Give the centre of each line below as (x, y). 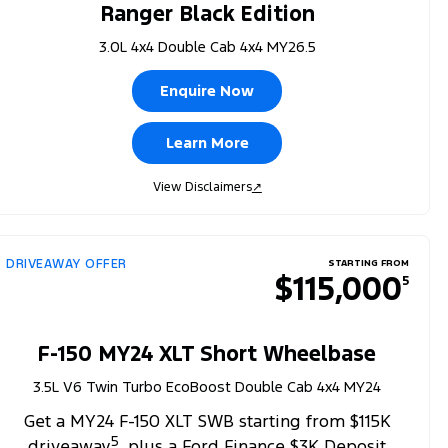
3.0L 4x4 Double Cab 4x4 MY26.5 (207, 46)
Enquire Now (207, 90)
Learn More (207, 142)
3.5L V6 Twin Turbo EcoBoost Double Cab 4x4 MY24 (207, 386)
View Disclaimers (202, 186)
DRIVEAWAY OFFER (66, 263)
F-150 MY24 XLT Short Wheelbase (207, 353)
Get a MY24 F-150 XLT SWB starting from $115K (207, 420)
